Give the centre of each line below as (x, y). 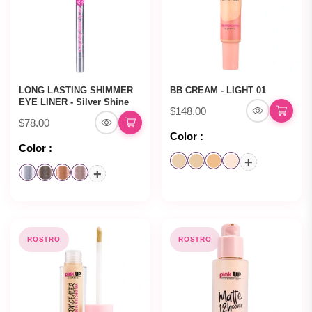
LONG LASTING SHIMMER (76, 91)
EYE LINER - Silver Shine (74, 102)
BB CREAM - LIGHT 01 (218, 91)
